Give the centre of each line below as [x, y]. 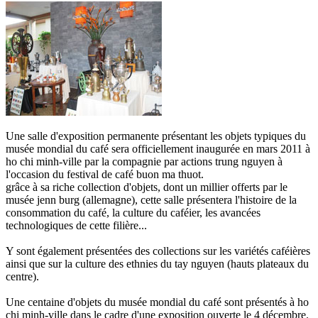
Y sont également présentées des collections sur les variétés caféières [158, 251]
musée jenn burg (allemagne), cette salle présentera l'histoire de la [151, 199]
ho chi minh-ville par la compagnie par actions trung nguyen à [144, 161]
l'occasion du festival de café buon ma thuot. [105, 174]
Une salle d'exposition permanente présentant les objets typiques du [156, 136]
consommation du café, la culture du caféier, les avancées [133, 212]
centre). [22, 276]
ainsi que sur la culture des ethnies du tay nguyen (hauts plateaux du [157, 263]
